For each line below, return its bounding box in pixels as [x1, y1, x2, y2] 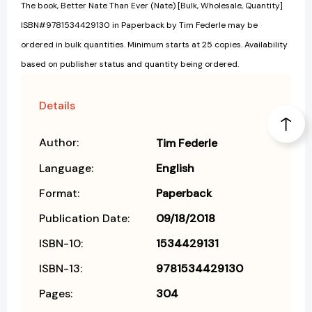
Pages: [39, 286, 72, 302]
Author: [39, 135, 79, 150]
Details [39, 98, 75, 114]
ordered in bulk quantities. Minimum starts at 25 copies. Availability [21, 39, 288, 51]
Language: [39, 161, 93, 176]
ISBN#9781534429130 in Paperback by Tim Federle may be [21, 19, 258, 31]
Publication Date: [39, 211, 130, 226]
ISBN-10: [39, 236, 83, 251]
